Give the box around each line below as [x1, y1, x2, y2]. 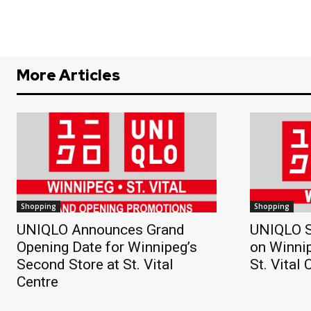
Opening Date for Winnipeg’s [17, 238, 197, 255]
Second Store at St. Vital [17, 255, 174, 273]
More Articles [17, 65, 120, 85]
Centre [17, 273, 58, 290]
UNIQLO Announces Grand [17, 221, 185, 238]
